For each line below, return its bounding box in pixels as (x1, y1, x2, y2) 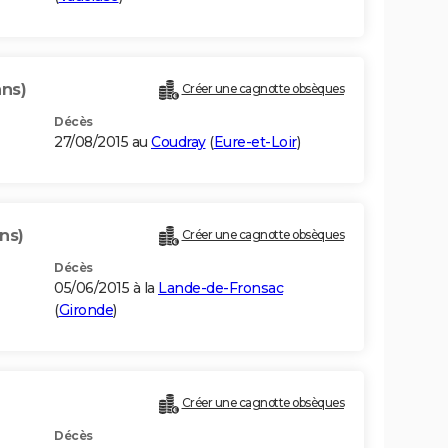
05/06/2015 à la (54, 279, 158, 298)
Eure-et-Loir (213, 133, 297, 152)
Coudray (151, 133, 206, 152)
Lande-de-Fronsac (158, 279, 283, 298)
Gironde (58, 301, 113, 320)
